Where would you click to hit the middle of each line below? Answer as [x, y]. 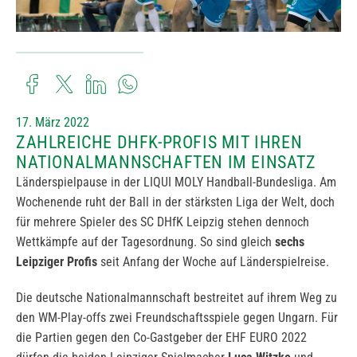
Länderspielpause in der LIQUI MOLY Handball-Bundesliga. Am [176, 182]
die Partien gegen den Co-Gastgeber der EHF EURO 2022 [161, 338]
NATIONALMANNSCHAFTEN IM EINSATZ [166, 163]
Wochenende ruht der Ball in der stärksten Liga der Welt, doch [175, 202]
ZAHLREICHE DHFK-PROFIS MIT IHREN [159, 143]
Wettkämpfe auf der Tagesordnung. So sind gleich [145, 242]
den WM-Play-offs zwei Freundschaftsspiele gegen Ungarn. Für [177, 318]
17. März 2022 [53, 123]
